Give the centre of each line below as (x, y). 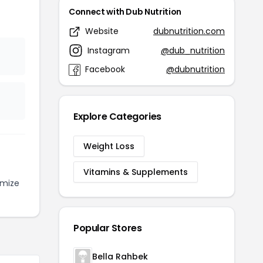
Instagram (109, 50)
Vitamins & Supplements (136, 172)
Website (102, 31)
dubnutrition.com (189, 31)
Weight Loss (109, 146)
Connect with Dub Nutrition (125, 12)
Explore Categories (117, 117)
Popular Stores (108, 228)
